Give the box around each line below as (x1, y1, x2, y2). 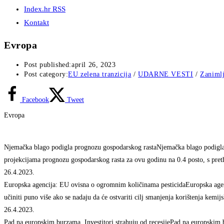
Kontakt (24, 18, 49, 26)
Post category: (24, 70, 68, 78)
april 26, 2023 (71, 61, 116, 69)
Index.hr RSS (24, 5, 65, 13)
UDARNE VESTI (138, 70, 193, 78)
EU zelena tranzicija (68, 70, 131, 78)
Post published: (24, 61, 71, 69)
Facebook (22, 96, 49, 104)
